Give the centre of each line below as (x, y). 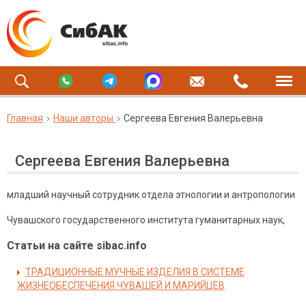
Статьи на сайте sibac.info (77, 246)
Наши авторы (83, 118)
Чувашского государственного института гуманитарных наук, (146, 220)
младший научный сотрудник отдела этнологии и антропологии (151, 195)
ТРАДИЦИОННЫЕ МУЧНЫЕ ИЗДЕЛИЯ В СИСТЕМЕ (135, 272)
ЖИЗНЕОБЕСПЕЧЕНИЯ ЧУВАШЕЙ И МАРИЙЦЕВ (121, 286)
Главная (25, 118)
